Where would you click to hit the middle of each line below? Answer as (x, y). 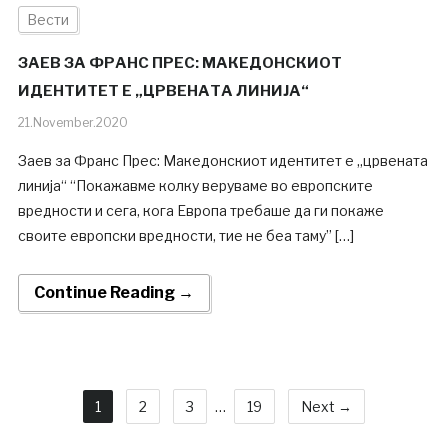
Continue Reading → (113, 293)
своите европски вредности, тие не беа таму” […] (185, 236)
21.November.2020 (72, 123)
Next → (326, 407)
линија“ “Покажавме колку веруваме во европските (195, 186)
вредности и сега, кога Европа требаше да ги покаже (200, 211)
